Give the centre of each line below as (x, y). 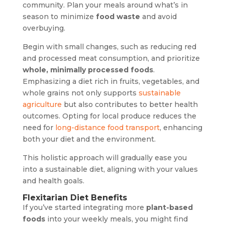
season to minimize (59, 16)
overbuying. (44, 28)
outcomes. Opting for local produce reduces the (109, 116)
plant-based (169, 207)
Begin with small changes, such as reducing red (109, 46)
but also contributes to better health (130, 104)
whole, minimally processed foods (88, 70)
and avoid (158, 16)
